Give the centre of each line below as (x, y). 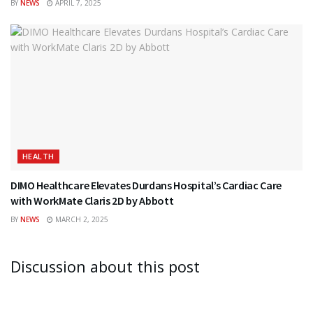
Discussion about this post (105, 266)
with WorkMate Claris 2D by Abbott (92, 200)
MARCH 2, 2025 (81, 219)
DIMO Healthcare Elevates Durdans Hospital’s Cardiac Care (146, 185)
